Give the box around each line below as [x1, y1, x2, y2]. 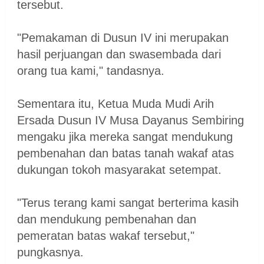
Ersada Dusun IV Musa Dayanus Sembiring [16, 114, 244, 127]
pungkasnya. [16, 246, 84, 259]
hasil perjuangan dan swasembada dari [16, 48, 221, 61]
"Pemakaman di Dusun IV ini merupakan [16, 31, 229, 45]
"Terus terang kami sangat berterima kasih [16, 196, 239, 210]
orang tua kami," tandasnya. [16, 64, 164, 78]
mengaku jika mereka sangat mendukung [16, 130, 233, 144]
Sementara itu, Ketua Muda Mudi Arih [16, 97, 214, 111]
